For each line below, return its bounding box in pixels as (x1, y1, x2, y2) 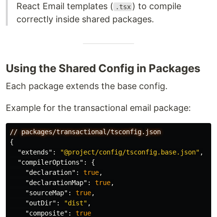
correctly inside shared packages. (16, 14, 154, 24)
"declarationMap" (25, 179, 87, 186)
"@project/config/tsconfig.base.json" (60, 148, 200, 156)
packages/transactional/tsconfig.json (21, 128, 161, 136)
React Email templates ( (16, 1, 113, 11)
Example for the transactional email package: (6, 103, 191, 113)
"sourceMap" (25, 189, 68, 197)
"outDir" (25, 199, 56, 207)
